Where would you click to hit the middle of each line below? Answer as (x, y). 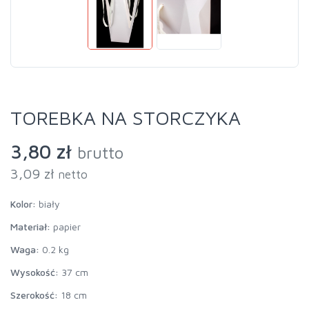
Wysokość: (34, 272)
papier (66, 227)
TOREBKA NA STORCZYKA (126, 118)
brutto (100, 153)
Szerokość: (34, 295)
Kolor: (23, 204)
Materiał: (30, 227)
